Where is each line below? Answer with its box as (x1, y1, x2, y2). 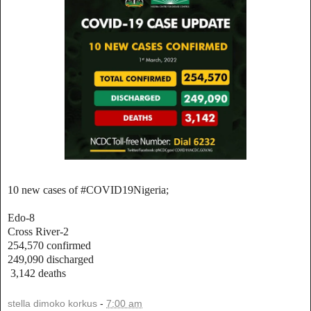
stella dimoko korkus (8, 297, 97, 309)
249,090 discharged (8, 253, 94, 266)
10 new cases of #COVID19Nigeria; (8, 184, 171, 196)
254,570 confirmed (8, 239, 94, 252)
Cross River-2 (8, 226, 72, 238)
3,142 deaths (8, 267, 69, 280)
